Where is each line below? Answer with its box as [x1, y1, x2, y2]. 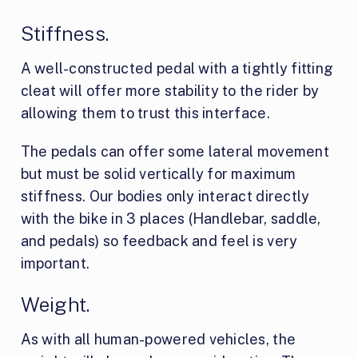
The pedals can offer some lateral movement [20, 142, 329, 160]
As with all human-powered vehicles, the [20, 330, 296, 348]
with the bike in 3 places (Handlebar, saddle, [20, 209, 321, 227]
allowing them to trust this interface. [20, 104, 270, 121]
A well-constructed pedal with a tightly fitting [20, 59, 334, 77]
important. [20, 254, 90, 272]
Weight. [20, 292, 90, 316]
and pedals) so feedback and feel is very [20, 232, 298, 249]
